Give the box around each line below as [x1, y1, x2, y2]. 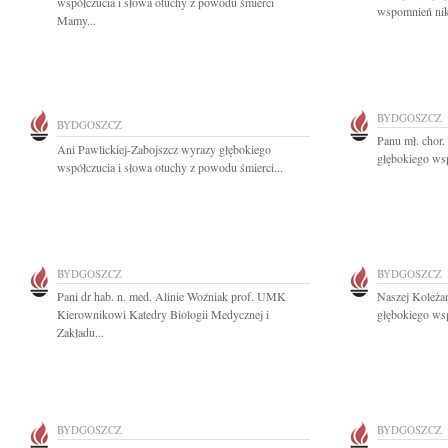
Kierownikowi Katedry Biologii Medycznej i [57, 306, 269, 322]
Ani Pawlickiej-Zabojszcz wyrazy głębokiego [57, 141, 271, 157]
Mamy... [57, 12, 96, 28]
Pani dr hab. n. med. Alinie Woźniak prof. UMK [57, 288, 286, 304]
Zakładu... [57, 324, 104, 340]
